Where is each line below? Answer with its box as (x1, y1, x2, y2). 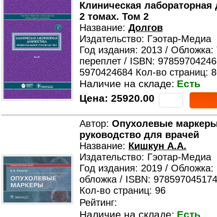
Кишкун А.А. (128, 140, 186, 151)
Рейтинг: (79, 197, 117, 208)
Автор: (79, 118, 112, 129)
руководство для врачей (79, 129, 199, 140)
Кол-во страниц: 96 (79, 185, 166, 196)
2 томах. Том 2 (79, 11, 149, 22)
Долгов (128, 22, 163, 33)
